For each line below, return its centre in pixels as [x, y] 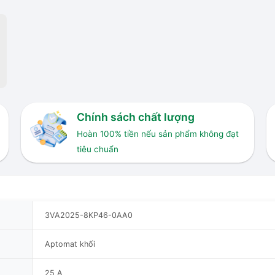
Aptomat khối [70, 244]
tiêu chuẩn [97, 149]
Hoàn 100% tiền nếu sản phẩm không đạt [157, 134]
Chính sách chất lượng [135, 117]
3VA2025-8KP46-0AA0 [89, 215]
